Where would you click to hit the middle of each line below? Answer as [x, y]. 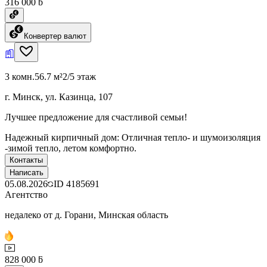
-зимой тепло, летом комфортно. [71, 148]
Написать [27, 172]
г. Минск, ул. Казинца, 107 [59, 97]
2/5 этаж [79, 76]
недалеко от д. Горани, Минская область [86, 215]
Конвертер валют [55, 36]
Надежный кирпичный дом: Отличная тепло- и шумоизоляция [133, 137]
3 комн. [20, 76]
